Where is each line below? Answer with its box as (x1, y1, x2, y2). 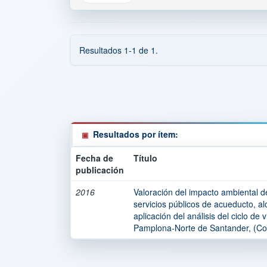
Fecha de (76, 152, 113, 164)
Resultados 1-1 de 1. (79, 44, 158, 56)
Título (133, 152, 157, 164)
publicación (76, 164, 124, 176)
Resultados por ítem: (93, 128, 178, 140)
